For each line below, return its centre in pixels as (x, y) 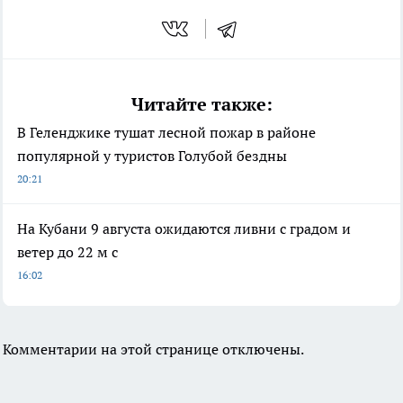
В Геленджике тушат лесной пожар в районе (166, 132)
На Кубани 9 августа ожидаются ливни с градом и (184, 228)
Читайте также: (201, 104)
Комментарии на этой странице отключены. (153, 349)
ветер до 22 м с (67, 251)
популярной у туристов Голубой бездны (152, 155)
